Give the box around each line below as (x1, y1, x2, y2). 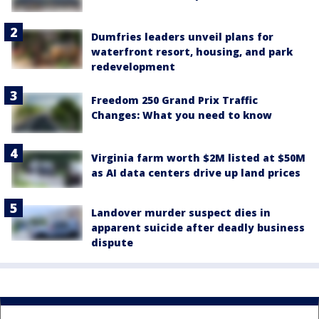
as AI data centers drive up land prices (91, 165, 300, 179)
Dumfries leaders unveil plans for (91, 30, 273, 44)
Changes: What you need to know (91, 108, 272, 122)
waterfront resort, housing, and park (91, 45, 293, 59)
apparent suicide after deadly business (91, 220, 305, 234)
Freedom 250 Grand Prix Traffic (91, 93, 258, 108)
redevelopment (91, 60, 175, 74)
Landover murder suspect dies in (91, 205, 271, 219)
